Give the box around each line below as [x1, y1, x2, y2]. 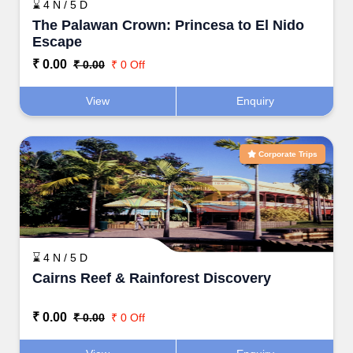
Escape [32, 33, 82, 50]
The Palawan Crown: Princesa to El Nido [32, 17, 304, 33]
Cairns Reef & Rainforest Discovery [32, 269, 271, 286]
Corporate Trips [256, 149, 318, 158]
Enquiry [236, 94, 274, 107]
